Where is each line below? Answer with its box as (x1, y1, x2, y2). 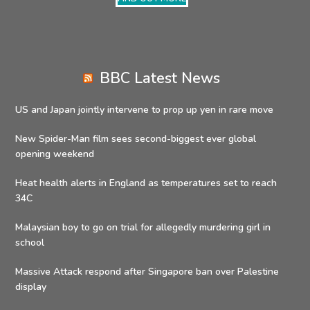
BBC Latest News (100, 68, 220, 89)
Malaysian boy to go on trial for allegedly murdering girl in (15, 221, 271, 235)
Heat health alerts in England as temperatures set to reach (15, 176, 277, 190)
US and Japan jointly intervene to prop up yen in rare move (15, 103, 274, 117)
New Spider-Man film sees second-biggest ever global (15, 132, 257, 146)
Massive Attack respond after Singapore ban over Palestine (15, 265, 280, 279)
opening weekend (15, 147, 95, 161)
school (15, 236, 45, 250)
